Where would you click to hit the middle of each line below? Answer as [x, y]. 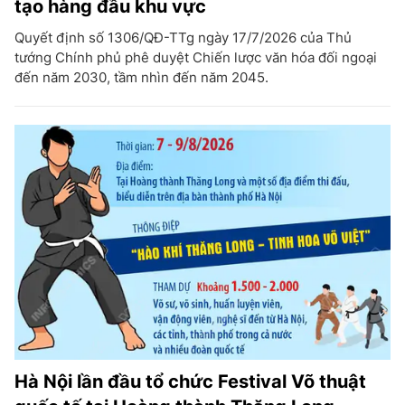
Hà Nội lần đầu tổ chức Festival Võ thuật [190, 381]
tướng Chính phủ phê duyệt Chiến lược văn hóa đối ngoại [196, 57]
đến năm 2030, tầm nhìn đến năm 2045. [141, 77]
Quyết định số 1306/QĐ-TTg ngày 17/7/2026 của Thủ [183, 37]
